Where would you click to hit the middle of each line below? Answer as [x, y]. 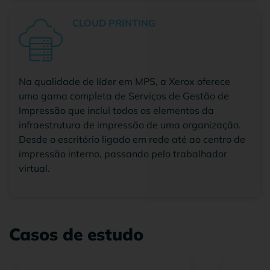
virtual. [34, 168]
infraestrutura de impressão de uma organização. [130, 124]
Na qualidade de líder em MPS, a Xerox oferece [124, 81]
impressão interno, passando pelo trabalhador [123, 153]
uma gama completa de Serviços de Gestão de [124, 96]
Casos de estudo [76, 234]
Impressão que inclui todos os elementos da [116, 110]
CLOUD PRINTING [114, 23]
